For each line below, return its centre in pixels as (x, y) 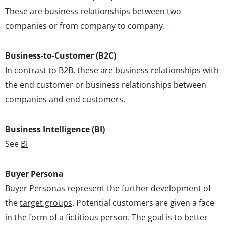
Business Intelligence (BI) (55, 129)
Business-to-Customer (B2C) (61, 55)
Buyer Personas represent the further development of (108, 188)
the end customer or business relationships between (106, 85)
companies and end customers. (65, 99)
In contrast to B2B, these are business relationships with (112, 70)
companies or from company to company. (85, 26)
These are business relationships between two (93, 11)
